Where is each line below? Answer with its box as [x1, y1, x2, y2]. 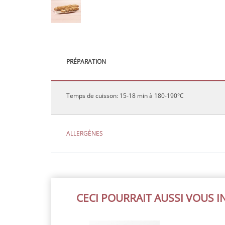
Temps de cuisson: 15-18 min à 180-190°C [66, 91, 184, 100]
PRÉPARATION [66, 57, 106, 66]
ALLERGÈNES [66, 129, 103, 138]
